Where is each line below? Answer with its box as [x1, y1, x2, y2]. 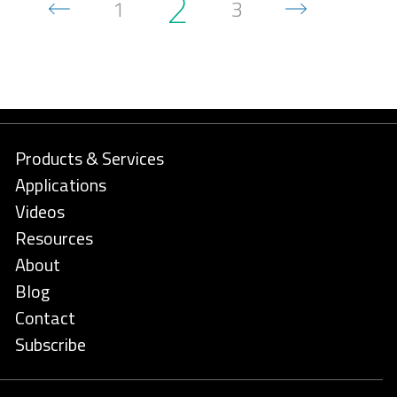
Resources [15, 224, 93, 253]
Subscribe [15, 331, 86, 359]
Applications [15, 171, 106, 199]
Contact [15, 304, 75, 332]
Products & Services [15, 144, 164, 173]
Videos [15, 198, 65, 226]
